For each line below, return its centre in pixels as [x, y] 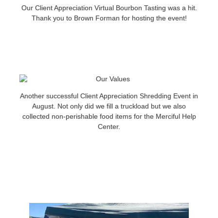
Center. [109, 127]
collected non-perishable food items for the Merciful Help [109, 117]
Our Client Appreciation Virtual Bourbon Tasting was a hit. [109, 8]
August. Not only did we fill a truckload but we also [109, 106]
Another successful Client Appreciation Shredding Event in [109, 96]
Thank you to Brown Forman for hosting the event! [109, 18]
